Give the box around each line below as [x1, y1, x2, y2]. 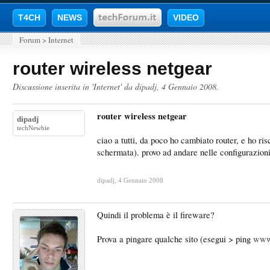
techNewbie [17, 124, 49, 131]
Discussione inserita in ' [13, 81, 93, 92]
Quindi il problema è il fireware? [97, 209, 215, 221]
